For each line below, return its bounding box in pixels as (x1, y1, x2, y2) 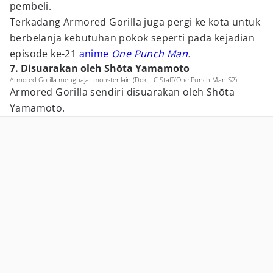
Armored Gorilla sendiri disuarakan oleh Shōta (10, 85, 235, 99)
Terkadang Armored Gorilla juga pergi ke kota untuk (10, 15, 260, 29)
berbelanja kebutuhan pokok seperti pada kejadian (10, 31, 255, 44)
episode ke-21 (10, 47, 79, 60)
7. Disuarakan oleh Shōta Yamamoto (10, 62, 190, 75)
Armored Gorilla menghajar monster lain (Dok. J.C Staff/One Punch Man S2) (10, 75, 237, 84)
